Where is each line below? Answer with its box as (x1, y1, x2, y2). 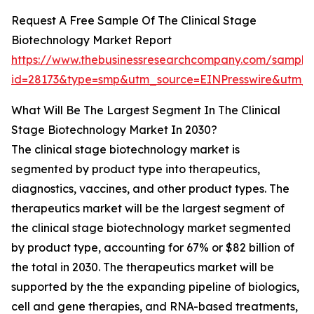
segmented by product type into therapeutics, (11, 162, 260, 177)
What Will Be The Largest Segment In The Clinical (11, 103, 280, 118)
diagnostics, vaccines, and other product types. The (11, 182, 289, 196)
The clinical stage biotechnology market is (11, 142, 240, 157)
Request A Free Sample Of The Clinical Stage (11, 13, 257, 28)
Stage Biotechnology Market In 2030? (11, 123, 217, 137)
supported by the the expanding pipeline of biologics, (11, 280, 299, 294)
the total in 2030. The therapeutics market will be (11, 260, 274, 275)
